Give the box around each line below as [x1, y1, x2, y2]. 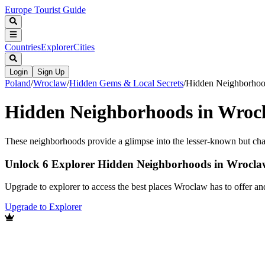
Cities [73, 41, 95, 52]
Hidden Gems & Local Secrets [69, 77, 183, 88]
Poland [5, 77, 31, 88]
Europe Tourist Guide [5, 5, 86, 15]
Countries [5, 41, 41, 52]
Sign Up [37, 67, 64, 76]
